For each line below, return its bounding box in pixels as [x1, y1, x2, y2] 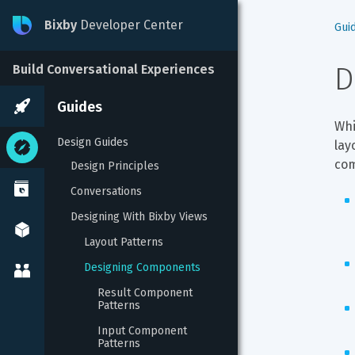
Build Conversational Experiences [13, 62, 215, 77]
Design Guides [57, 136, 128, 149]
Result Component [97, 286, 196, 300]
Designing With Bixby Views [71, 210, 208, 223]
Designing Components [84, 261, 200, 274]
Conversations [71, 185, 142, 198]
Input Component [97, 324, 190, 338]
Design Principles [71, 159, 159, 173]
